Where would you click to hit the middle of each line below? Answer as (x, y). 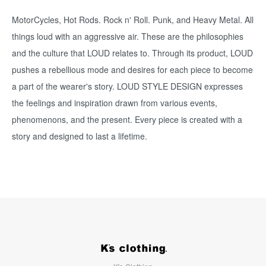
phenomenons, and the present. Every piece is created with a (127, 120)
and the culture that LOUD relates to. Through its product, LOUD (132, 53)
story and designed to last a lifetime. (80, 136)
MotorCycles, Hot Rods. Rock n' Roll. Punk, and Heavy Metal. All (133, 20)
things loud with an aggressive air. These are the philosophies (128, 37)
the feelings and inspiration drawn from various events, (115, 103)
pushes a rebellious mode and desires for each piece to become (132, 70)
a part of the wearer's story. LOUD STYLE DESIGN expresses (127, 86)
